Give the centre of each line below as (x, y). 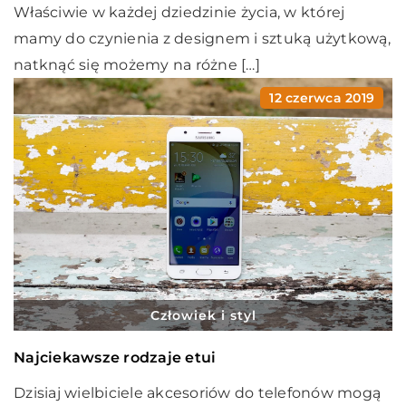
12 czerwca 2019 (322, 98)
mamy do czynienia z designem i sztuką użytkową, (202, 39)
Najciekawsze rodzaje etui (115, 357)
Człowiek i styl (203, 315)
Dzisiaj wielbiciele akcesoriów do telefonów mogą (197, 392)
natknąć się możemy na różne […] (137, 65)
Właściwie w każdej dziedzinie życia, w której (179, 13)
